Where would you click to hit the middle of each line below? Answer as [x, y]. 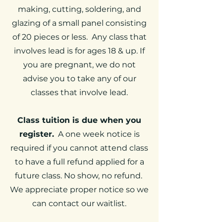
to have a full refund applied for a [79, 162]
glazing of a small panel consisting [79, 23]
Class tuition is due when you [79, 120]
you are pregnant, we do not [79, 65]
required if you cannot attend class [79, 148]
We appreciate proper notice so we [79, 190]
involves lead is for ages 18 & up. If [79, 51]
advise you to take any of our [79, 79]
